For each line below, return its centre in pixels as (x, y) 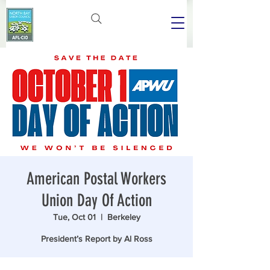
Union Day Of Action (96, 200)
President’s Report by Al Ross (96, 239)
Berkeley (124, 217)
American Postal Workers (96, 179)
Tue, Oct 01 (74, 217)
